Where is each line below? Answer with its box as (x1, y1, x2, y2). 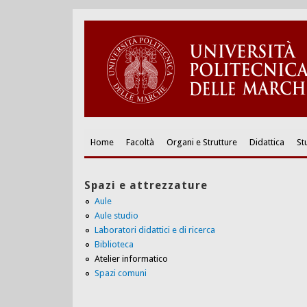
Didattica (249, 136, 284, 147)
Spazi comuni (94, 267, 147, 278)
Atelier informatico (94, 253, 168, 264)
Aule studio (94, 210, 138, 221)
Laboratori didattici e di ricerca (94, 224, 215, 235)
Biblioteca (94, 238, 134, 249)
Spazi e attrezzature (84, 178, 208, 192)
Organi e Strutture (166, 136, 237, 147)
